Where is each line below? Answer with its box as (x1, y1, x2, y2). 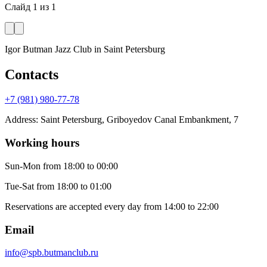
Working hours (5, 136, 79, 150)
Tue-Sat (5, 181, 34, 191)
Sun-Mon (5, 160, 41, 171)
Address (5, 114, 36, 125)
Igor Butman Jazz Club (5, 44, 92, 54)
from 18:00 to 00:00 (43, 160, 118, 171)
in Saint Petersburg (94, 44, 165, 54)
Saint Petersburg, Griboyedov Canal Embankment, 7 (41, 114, 238, 125)
